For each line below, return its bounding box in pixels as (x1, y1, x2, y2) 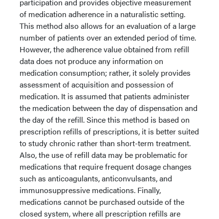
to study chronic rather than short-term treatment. (20, 137, 191, 149)
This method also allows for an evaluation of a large (20, 20, 196, 31)
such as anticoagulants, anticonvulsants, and (20, 173, 172, 184)
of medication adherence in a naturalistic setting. (20, 8, 185, 20)
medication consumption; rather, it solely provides (20, 67, 191, 78)
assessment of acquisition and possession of (20, 79, 174, 90)
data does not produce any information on (20, 55, 163, 66)
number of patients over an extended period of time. (20, 32, 196, 43)
